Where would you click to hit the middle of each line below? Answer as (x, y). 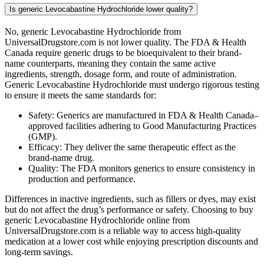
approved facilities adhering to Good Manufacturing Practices (142, 126)
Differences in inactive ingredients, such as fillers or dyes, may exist (130, 199)
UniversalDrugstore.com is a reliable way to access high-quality (123, 230)
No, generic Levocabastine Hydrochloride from (93, 31)
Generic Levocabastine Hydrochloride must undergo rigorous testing (132, 84)
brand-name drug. (61, 157)
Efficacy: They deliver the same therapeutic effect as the (132, 147)
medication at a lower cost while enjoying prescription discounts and (131, 241)
